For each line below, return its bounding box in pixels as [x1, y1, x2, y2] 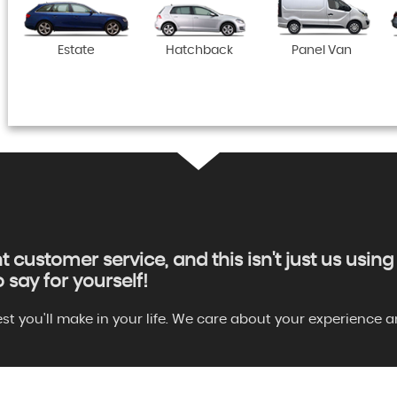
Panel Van [291, 44, 352, 58]
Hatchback [165, 44, 233, 58]
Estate [58, 44, 96, 58]
